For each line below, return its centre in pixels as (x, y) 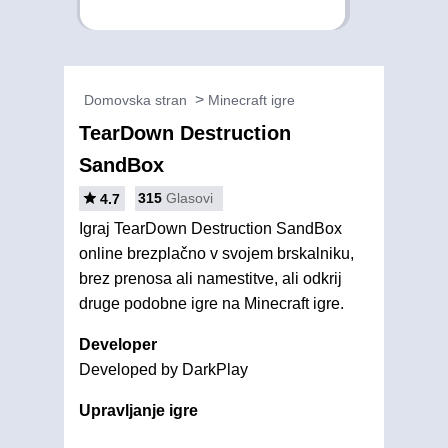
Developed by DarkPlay (163, 369)
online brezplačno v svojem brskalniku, (216, 253)
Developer (118, 344)
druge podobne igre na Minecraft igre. (211, 303)
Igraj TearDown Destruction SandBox (210, 228)
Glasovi (189, 198)
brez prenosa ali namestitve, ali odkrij (210, 278)
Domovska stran (135, 100)
